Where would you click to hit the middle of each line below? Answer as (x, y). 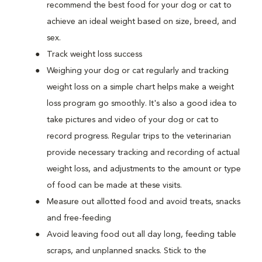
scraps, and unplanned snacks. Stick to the (127, 251)
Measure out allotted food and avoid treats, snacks (144, 202)
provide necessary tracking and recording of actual (143, 153)
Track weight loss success (94, 54)
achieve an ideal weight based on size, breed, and (142, 22)
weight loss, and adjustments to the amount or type (144, 169)
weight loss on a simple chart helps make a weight (140, 87)
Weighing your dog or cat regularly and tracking (138, 71)
